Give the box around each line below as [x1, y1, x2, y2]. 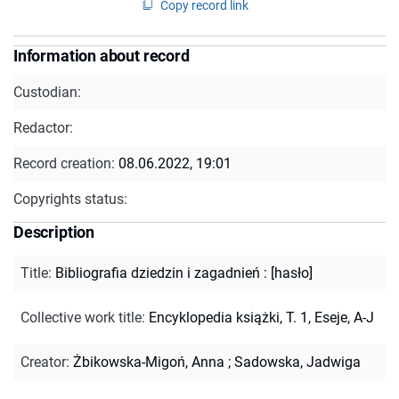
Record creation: [13, 154, 118, 172]
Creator [20, 353, 66, 370]
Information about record [13, 45, 190, 65]
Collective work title [20, 308, 142, 326]
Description [13, 222, 95, 241]
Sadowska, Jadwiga [234, 353, 361, 370]
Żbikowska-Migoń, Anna [73, 353, 224, 370]
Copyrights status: [13, 190, 127, 208]
